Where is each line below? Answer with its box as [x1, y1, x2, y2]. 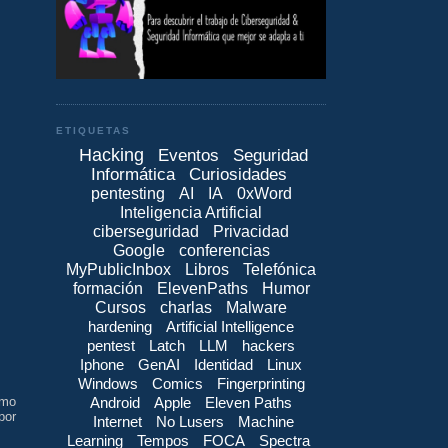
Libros [185, 260, 229, 278]
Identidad [194, 355, 253, 373]
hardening [88, 317, 152, 335]
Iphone [80, 355, 124, 373]
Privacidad [213, 222, 289, 240]
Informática [90, 164, 175, 184]
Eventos [158, 145, 219, 165]
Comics [151, 374, 203, 392]
